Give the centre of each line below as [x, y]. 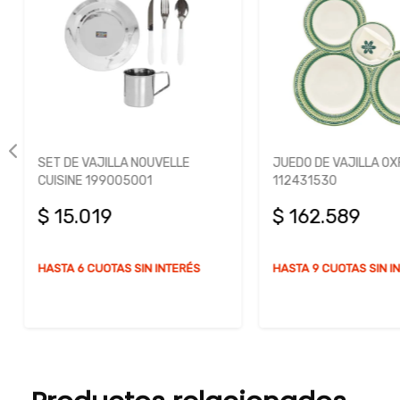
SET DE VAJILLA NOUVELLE [112, 163]
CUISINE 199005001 [93, 181]
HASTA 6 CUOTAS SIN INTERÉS [117, 269]
